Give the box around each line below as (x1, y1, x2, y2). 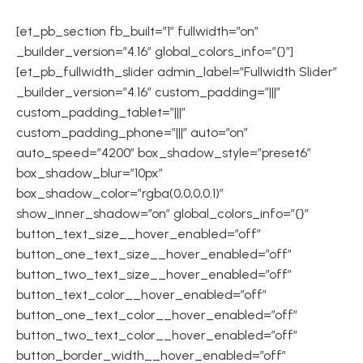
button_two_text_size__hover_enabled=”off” (16, 267, 292, 282)
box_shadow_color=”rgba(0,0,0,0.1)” (16, 186, 224, 201)
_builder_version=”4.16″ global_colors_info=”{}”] (16, 44, 293, 59)
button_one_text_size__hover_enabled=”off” (16, 246, 292, 262)
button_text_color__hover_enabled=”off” (16, 287, 267, 302)
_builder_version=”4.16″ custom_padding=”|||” (16, 84, 280, 100)
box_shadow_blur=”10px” (16, 165, 163, 181)
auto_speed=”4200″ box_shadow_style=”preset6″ (16, 145, 311, 160)
